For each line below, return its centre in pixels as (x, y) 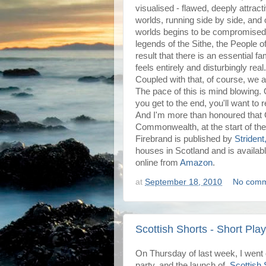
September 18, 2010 (183, 182)
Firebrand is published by (185, 139)
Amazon (196, 163)
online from (158, 163)
